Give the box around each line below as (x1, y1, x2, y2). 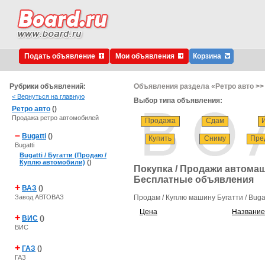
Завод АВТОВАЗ (15, 193, 64, 201)
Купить (148, 134, 172, 143)
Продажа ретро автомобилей (12, 114, 99, 121)
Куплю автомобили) (20, 159, 85, 166)
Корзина (193, 52, 221, 60)
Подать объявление (24, 52, 99, 60)
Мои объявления (115, 52, 178, 60)
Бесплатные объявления (134, 174, 254, 185)
